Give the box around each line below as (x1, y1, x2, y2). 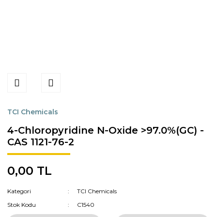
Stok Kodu (7, 201, 36, 208)
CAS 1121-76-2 (7, 136, 74, 148)
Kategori (7, 187, 31, 195)
